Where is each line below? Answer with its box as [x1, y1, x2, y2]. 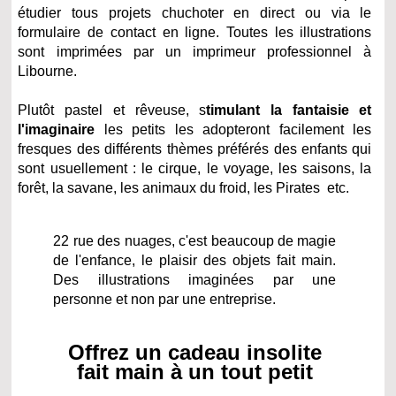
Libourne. [18, 63, 78, 79]
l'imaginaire [18, 121, 95, 137]
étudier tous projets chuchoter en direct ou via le [18, 4, 372, 20]
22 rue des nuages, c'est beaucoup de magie [53, 232, 337, 248]
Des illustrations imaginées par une [53, 271, 337, 287]
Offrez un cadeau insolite [67, 339, 322, 364]
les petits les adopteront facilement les [95, 121, 372, 137]
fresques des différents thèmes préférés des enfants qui [18, 141, 372, 156]
